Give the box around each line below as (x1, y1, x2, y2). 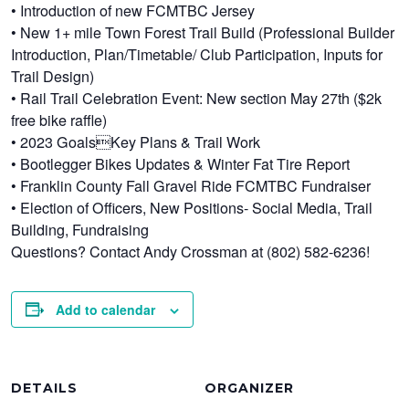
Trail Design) (11, 64, 95, 87)
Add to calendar (56, 299, 156, 319)
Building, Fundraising (11, 217, 150, 240)
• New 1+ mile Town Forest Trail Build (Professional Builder (11, 20, 395, 43)
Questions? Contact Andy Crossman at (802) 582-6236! (11, 239, 371, 262)
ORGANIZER (204, 379, 294, 396)
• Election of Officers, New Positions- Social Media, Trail (11, 195, 373, 218)
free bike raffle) (11, 108, 108, 131)
